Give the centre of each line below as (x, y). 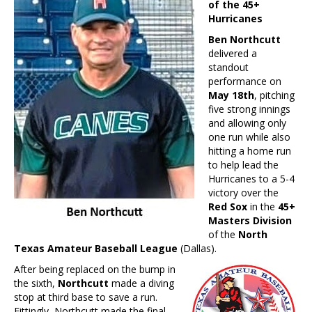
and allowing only (247, 123)
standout (228, 68)
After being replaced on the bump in (95, 270)
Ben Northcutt (244, 40)
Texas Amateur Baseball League (96, 249)
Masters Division (250, 221)
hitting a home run (250, 151)
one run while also (249, 137)
